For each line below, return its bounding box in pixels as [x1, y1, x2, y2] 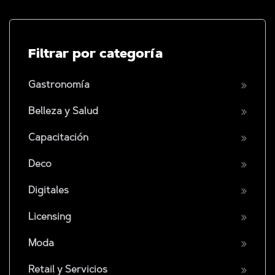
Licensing [28, 212, 71, 222]
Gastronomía [28, 80, 90, 90]
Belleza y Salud [28, 106, 98, 117]
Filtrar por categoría [28, 48, 163, 61]
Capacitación [28, 133, 88, 143]
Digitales [28, 185, 69, 196]
